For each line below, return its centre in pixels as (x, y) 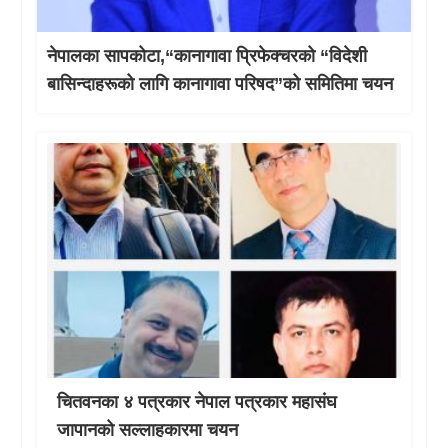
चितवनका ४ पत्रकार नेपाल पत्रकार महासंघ (197, 402)
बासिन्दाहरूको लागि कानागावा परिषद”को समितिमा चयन (220, 83)
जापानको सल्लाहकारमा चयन (148, 430)
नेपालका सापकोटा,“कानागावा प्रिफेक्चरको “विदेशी (207, 55)
